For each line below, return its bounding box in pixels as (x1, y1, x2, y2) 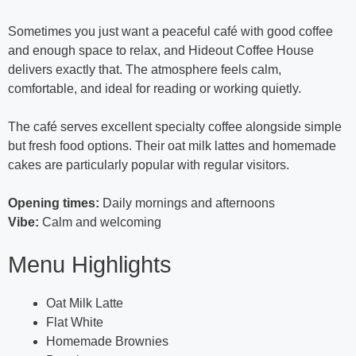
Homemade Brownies (46, 335, 168, 349)
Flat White (46, 315, 103, 330)
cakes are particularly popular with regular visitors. (8, 158, 289, 172)
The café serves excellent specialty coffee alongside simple (8, 120, 342, 134)
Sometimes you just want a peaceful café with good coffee (8, 25, 333, 39)
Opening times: (8, 196, 99, 211)
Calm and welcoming (39, 215, 161, 230)
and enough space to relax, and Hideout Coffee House (8, 44, 314, 58)
